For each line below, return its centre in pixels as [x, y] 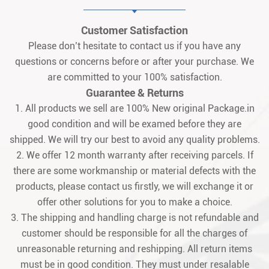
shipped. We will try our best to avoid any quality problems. [134, 140]
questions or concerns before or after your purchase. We [134, 62]
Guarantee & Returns [134, 93]
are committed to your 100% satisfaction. [134, 77]
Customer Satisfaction [134, 31]
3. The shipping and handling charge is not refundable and [134, 218]
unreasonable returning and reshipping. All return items [134, 249]
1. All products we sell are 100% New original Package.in [134, 109]
